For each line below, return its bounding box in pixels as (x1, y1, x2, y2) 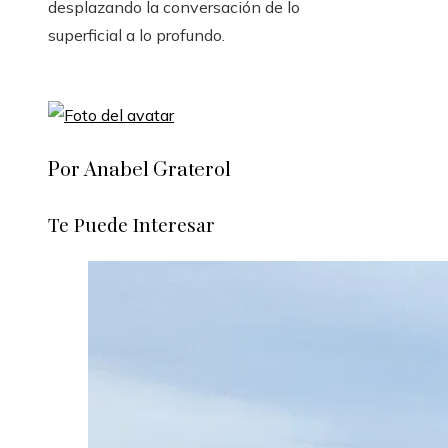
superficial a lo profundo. (48, 25, 225, 45)
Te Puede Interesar (48, 211, 215, 238)
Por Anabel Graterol (48, 158, 231, 184)
